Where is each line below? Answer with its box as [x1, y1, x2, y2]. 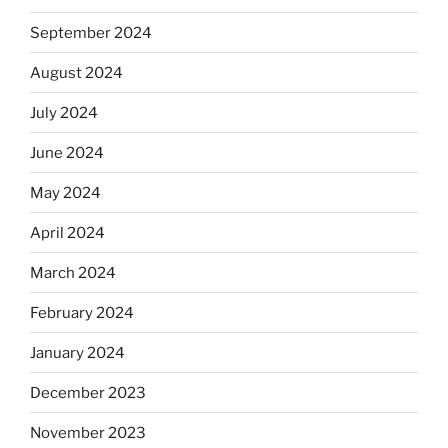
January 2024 [30, 343, 125, 362]
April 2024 [30, 223, 105, 242]
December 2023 [30, 383, 146, 402]
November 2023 [30, 423, 146, 442]
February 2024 [30, 303, 134, 322]
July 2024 [30, 103, 98, 122]
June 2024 [30, 143, 104, 162]
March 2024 [30, 263, 116, 282]
